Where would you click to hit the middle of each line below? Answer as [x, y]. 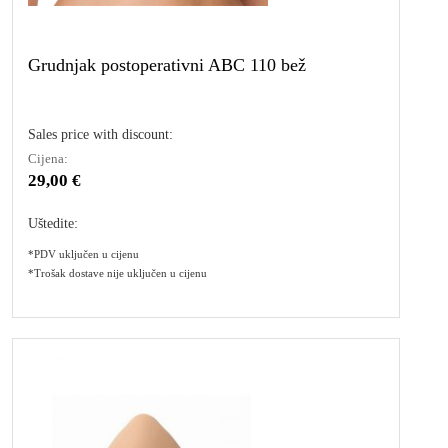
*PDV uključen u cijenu [83, 254]
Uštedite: [53, 223]
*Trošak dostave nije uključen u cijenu [117, 273]
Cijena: [48, 158]
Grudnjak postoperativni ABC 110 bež [167, 65]
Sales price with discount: [100, 134]
